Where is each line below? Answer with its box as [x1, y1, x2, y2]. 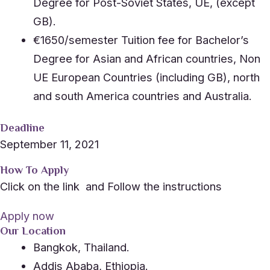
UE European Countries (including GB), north [33, 71, 260, 84]
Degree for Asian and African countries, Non [33, 52, 260, 66]
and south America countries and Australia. [33, 89, 252, 103]
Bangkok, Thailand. [33, 240, 130, 254]
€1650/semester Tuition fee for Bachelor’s [33, 33, 249, 47]
